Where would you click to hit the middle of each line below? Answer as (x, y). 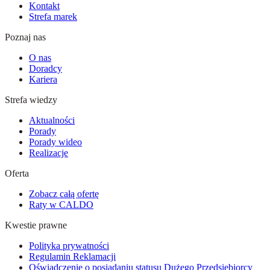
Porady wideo (55, 142)
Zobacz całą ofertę (64, 194)
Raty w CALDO (61, 205)
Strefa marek (53, 17)
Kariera (43, 80)
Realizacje (49, 153)
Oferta (17, 174)
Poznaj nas (25, 37)
